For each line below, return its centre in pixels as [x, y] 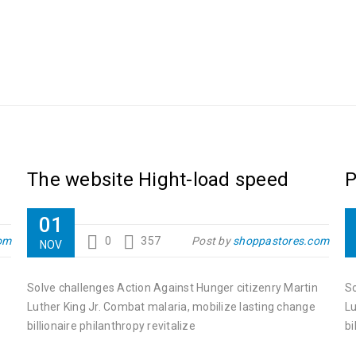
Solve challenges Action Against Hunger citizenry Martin [172, 288]
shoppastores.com [281, 241]
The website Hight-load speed [158, 180]
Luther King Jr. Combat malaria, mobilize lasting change [171, 307]
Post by [212, 241]
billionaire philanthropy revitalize [111, 326]
